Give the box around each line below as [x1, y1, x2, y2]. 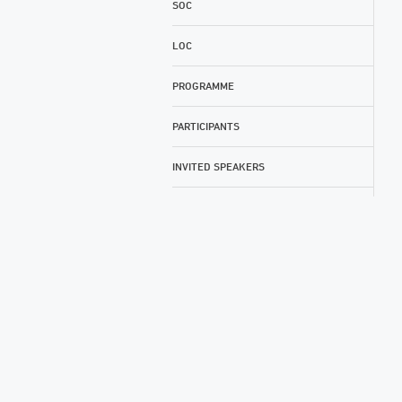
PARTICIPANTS [172, 119, 240, 133]
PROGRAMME [172, 79, 234, 92]
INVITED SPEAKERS [172, 160, 265, 173]
